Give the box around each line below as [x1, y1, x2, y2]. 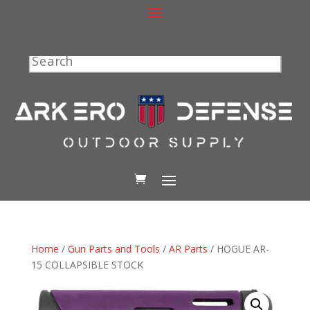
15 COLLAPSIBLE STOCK [30, 257, 143, 271]
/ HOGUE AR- [207, 241, 269, 255]
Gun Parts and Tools [67, 241, 160, 255]
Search [28, 51, 71, 69]
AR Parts [168, 241, 208, 255]
